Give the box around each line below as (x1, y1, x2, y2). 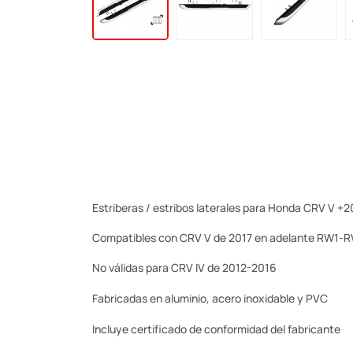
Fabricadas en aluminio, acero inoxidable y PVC (92, 291, 330, 307)
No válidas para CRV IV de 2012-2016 (92, 260, 277, 276)
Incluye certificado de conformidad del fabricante (92, 321, 340, 337)
